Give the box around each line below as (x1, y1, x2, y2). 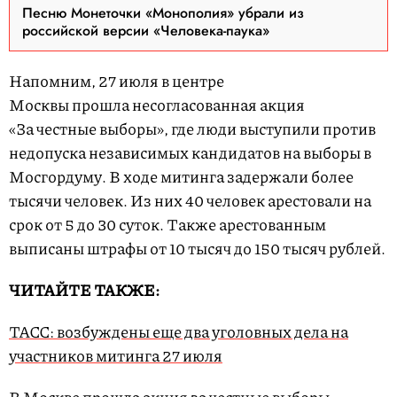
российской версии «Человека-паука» (22, 20, 269, 42)
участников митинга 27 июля (9, 344, 222, 368)
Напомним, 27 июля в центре (9, 69, 224, 93)
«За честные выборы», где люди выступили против (9, 117, 376, 141)
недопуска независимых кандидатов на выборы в (9, 141, 371, 165)
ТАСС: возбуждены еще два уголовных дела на (9, 320, 348, 344)
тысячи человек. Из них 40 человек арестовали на (9, 189, 371, 213)
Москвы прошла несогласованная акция (9, 93, 305, 117)
